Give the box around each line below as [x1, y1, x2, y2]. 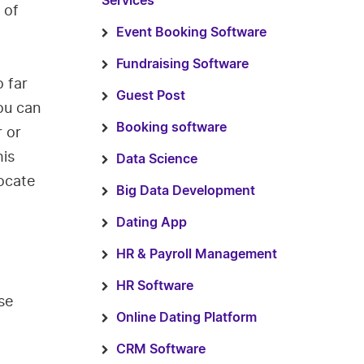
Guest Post [115, 89, 185, 102]
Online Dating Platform [115, 311, 257, 324]
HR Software [115, 279, 193, 292]
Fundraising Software [115, 58, 249, 71]
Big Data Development [115, 184, 255, 197]
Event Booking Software [115, 26, 266, 39]
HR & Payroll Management [115, 248, 277, 261]
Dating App [115, 216, 187, 229]
